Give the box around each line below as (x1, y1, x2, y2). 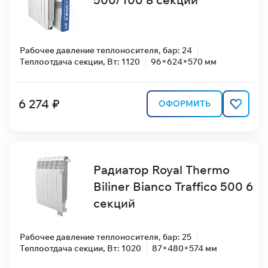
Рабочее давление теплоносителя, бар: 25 (20, 231, 191, 242)
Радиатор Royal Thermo (93, 162, 230, 178)
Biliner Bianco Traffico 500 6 (93, 179, 253, 194)
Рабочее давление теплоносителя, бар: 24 (20, 44, 192, 56)
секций (93, 196, 135, 211)
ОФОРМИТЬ (159, 98, 211, 109)
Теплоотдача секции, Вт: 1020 (20, 242, 141, 254)
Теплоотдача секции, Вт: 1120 (20, 56, 140, 67)
